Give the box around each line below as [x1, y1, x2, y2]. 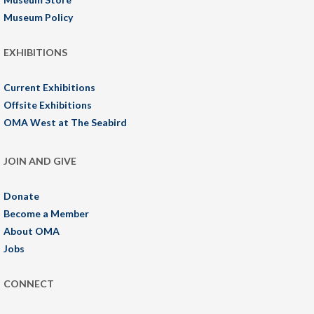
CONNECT [4, 277, 54, 289]
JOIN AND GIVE [4, 154, 76, 167]
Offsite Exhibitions [4, 98, 92, 111]
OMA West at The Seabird [4, 116, 127, 128]
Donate [4, 189, 39, 202]
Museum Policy [4, 11, 73, 23]
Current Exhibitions [4, 81, 95, 93]
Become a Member [4, 207, 89, 219]
